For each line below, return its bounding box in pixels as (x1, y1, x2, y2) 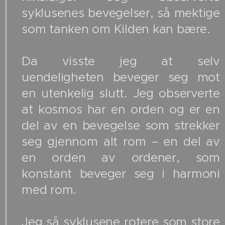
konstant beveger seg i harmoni (22, 166, 220, 182)
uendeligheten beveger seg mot (22, 70, 220, 85)
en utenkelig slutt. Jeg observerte (22, 86, 220, 101)
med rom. (22, 182, 83, 198)
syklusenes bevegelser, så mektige (22, 6, 220, 21)
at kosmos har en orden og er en (22, 102, 220, 118)
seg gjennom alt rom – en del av (22, 134, 220, 150)
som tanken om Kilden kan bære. (22, 22, 217, 37)
